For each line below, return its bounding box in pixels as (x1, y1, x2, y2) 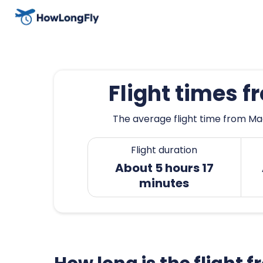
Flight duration (131, 143, 198, 157)
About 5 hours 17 (114, 160, 214, 176)
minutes (139, 175, 190, 191)
